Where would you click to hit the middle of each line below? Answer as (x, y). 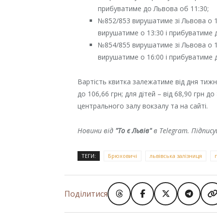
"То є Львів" (134, 130)
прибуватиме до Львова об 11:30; (154, 8)
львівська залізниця (176, 155)
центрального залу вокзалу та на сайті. (143, 106)
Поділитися (86, 194)
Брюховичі (123, 155)
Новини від (97, 130)
